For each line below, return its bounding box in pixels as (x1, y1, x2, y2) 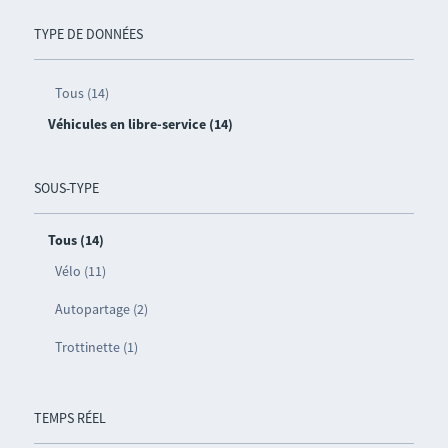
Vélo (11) (54, 261, 106, 280)
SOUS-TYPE (33, 178, 99, 197)
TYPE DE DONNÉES (33, 24, 143, 43)
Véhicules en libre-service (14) (47, 114, 233, 133)
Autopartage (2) (54, 299, 148, 318)
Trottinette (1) (54, 337, 138, 356)
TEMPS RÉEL (33, 408, 106, 427)
